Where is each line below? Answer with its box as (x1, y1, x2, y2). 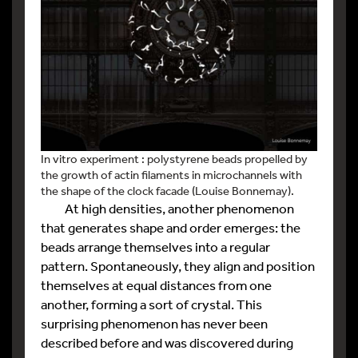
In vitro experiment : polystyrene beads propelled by (41, 151, 308, 167)
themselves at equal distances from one (41, 276, 272, 294)
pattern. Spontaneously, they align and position (41, 257, 315, 275)
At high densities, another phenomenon (41, 200, 294, 217)
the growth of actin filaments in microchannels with (41, 167, 302, 183)
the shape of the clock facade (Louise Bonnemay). (41, 183, 294, 199)
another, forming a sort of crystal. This (41, 296, 262, 313)
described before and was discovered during (41, 334, 293, 352)
